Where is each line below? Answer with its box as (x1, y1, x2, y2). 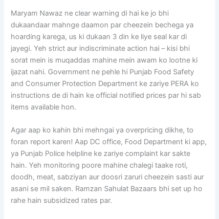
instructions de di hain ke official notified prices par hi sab (11, 90, 201, 100)
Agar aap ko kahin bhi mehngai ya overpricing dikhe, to (11, 125, 194, 134)
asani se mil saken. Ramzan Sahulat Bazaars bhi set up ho (11, 184, 203, 193)
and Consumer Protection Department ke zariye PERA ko (11, 79, 199, 88)
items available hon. (11, 102, 77, 111)
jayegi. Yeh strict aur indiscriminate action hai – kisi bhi (11, 44, 190, 53)
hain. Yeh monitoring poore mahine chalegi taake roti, (11, 160, 188, 170)
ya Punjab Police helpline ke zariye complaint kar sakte (11, 149, 191, 158)
